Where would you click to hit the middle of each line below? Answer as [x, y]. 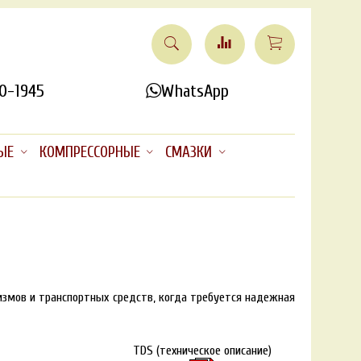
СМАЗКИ [189, 153]
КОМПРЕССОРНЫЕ [89, 153]
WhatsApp [195, 91]
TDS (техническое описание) [202, 350]
